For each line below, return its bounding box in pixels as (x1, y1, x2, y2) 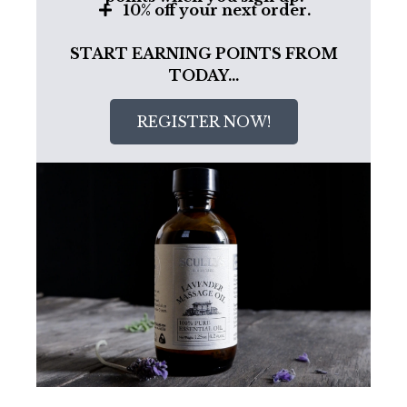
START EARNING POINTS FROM (69, 44, 338, 63)
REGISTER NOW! (136, 112, 271, 131)
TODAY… (168, 65, 239, 84)
